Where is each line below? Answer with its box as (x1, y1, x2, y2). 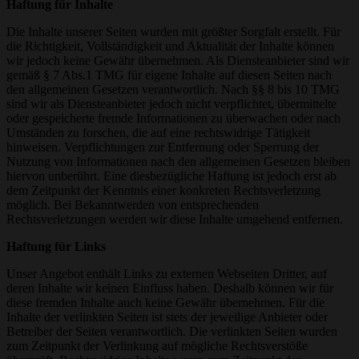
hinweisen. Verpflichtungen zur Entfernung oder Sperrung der (6, 140, 319, 155)
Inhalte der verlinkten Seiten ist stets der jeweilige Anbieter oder (6, 310, 328, 325)
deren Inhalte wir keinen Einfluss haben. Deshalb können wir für (6, 281, 333, 296)
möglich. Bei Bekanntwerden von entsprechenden (6, 198, 259, 212)
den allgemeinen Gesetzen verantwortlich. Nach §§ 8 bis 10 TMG (6, 83, 340, 97)
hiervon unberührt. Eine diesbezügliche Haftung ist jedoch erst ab (6, 169, 337, 184)
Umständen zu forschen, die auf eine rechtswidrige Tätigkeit (6, 126, 310, 140)
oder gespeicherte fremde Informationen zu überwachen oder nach (6, 111, 341, 126)
